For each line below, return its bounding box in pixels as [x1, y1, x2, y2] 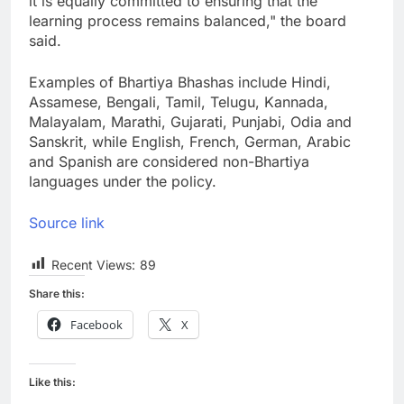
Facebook [70, 316, 123, 333]
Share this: [29, 286, 85, 300]
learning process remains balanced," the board [29, 11, 346, 30]
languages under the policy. [29, 171, 216, 190]
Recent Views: [51, 256, 135, 272]
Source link [29, 213, 105, 232]
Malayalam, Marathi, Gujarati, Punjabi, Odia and [29, 112, 352, 131]
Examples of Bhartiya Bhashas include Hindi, [29, 72, 331, 91]
